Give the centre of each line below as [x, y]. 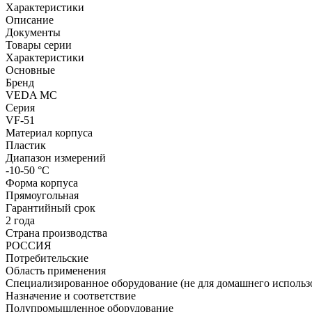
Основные [30, 70]
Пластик [27, 145]
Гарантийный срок [50, 208]
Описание [30, 19]
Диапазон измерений [56, 157]
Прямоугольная [44, 195]
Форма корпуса [42, 182]
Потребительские [47, 258]
